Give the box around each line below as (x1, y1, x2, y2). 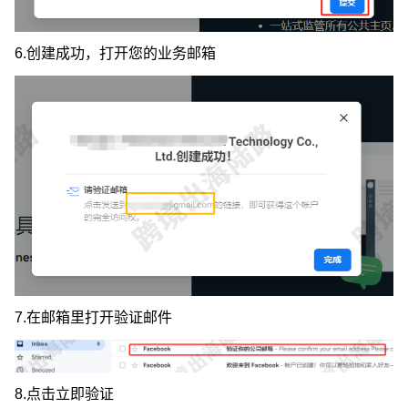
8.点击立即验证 (15, 386, 114, 403)
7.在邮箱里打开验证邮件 (15, 309, 172, 325)
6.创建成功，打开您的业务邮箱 (15, 45, 216, 61)
